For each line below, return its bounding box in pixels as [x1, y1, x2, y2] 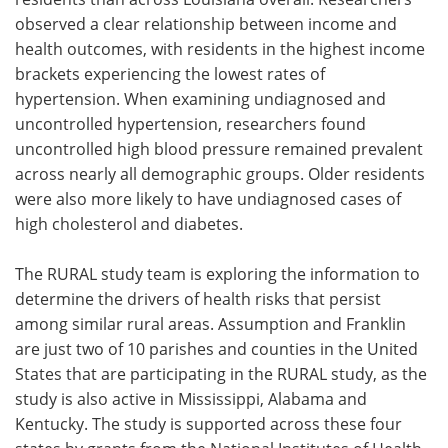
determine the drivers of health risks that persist [15, 287, 381, 309]
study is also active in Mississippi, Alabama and [15, 387, 367, 409]
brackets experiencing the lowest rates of [15, 62, 325, 84]
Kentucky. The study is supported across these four [15, 412, 402, 434]
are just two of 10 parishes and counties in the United [15, 337, 418, 359]
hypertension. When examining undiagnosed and [15, 87, 386, 109]
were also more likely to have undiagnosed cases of [15, 187, 401, 209]
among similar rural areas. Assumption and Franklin [15, 312, 406, 334]
